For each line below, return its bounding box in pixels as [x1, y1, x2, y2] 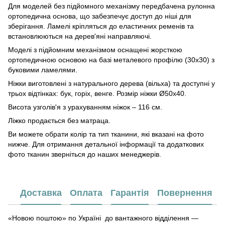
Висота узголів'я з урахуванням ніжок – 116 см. [8, 103, 162, 111]
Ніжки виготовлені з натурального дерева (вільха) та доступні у [8, 79, 215, 88]
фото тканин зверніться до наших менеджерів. [8, 150, 163, 159]
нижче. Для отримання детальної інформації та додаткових [8, 140, 204, 149]
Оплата [70, 187, 102, 198]
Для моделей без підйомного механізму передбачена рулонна [8, 2, 215, 11]
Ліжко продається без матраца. [8, 117, 110, 125]
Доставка [20, 187, 62, 198]
